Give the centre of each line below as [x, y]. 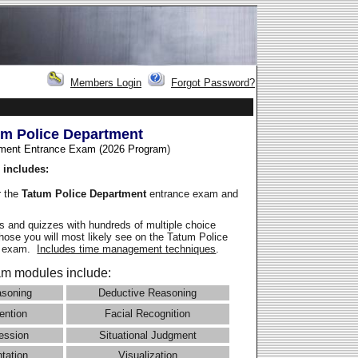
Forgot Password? [213, 83]
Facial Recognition [148, 314]
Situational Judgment [147, 336]
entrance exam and [194, 193]
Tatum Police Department [86, 193]
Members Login [106, 83]
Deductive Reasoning [148, 293]
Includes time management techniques [127, 249]
